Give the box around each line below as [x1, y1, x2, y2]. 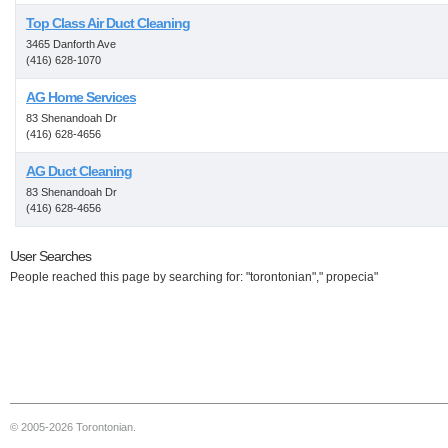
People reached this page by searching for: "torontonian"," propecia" [10, 270, 378, 284]
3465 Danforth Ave [26, 38, 116, 50]
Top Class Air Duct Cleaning [26, 15, 190, 31]
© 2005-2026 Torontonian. [10, 421, 136, 433]
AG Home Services [26, 89, 136, 105]
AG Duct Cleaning [26, 163, 132, 179]
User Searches [10, 248, 91, 264]
